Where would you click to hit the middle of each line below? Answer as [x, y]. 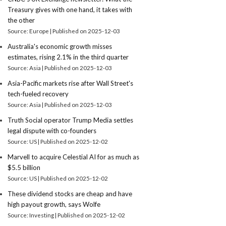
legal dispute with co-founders [52, 131]
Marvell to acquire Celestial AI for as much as [74, 157]
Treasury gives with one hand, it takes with [70, 10]
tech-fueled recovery [38, 94]
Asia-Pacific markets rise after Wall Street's [71, 83]
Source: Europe [29, 31]
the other [21, 20]
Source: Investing [32, 215]
